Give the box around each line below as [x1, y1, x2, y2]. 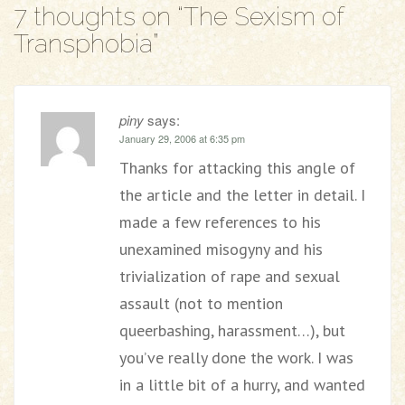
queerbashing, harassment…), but [119, 320, 345, 341]
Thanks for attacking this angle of [119, 157, 355, 178]
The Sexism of [184, 2, 344, 32]
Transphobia [14, 29, 153, 59]
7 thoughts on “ [14, 2, 184, 32]
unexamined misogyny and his [119, 239, 323, 259]
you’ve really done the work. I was [119, 347, 353, 368]
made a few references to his [119, 212, 321, 232]
